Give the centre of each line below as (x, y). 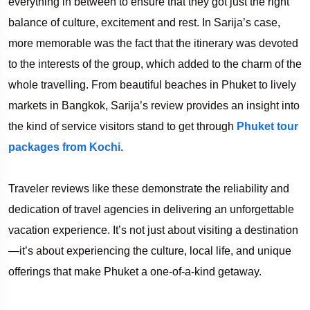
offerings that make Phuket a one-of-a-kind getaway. (135, 271)
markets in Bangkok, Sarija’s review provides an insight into (154, 105)
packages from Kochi (64, 147)
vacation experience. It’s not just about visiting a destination (153, 230)
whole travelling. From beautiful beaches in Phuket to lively (152, 84)
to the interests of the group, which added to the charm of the (155, 64)
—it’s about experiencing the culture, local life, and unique (150, 250)
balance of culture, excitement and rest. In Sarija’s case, (144, 22)
